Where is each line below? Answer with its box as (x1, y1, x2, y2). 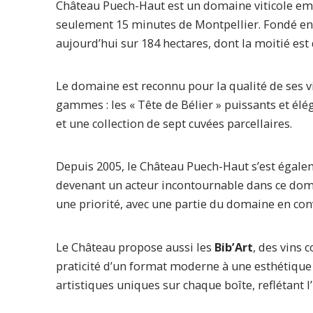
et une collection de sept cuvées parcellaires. (56, 116, 292, 132)
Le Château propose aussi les (56, 239, 214, 255)
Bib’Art (214, 239, 253, 255)
